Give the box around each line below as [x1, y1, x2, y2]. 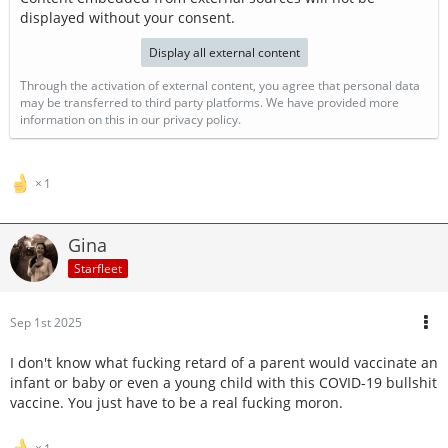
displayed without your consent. [20, 8, 235, 27]
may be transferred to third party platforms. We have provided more [20, 94, 399, 111]
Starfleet [74, 259, 122, 277]
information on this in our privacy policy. [20, 111, 241, 128]
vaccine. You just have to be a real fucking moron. [10, 393, 343, 412]
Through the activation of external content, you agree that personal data [20, 77, 420, 94]
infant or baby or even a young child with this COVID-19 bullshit [10, 373, 437, 392]
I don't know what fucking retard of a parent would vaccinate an [10, 353, 438, 372]
